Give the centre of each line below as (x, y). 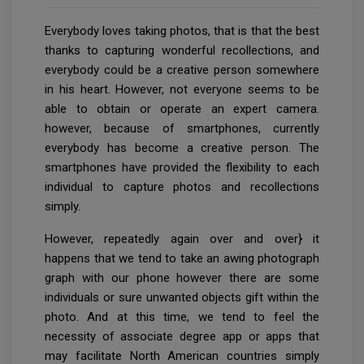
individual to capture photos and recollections (182, 186)
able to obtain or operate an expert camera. (182, 108)
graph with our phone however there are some (182, 277)
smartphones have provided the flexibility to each (182, 167)
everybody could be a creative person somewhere (182, 69)
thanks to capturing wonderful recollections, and (182, 50)
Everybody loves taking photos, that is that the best (182, 30)
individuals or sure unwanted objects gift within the (182, 297)
